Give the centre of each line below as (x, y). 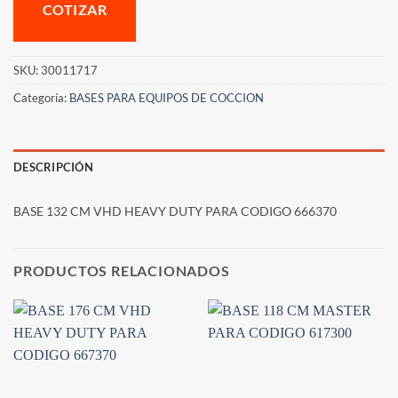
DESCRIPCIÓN (53, 167)
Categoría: (41, 98)
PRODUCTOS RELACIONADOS (122, 270)
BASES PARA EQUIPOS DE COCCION (167, 98)
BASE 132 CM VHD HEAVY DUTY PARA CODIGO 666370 (175, 211)
